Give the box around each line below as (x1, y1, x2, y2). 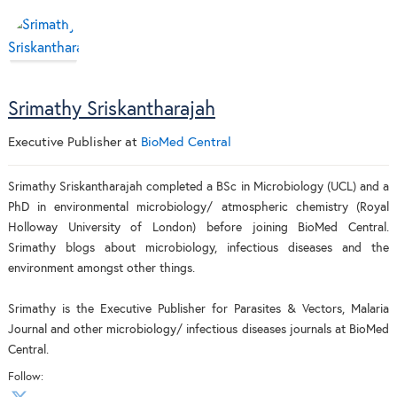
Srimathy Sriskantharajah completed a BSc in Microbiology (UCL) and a (7, 180, 390, 193)
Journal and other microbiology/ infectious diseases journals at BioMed (7, 323, 390, 336)
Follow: (7, 370, 43, 383)
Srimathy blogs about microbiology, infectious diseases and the (7, 241, 390, 254)
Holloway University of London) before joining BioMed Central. (7, 221, 390, 234)
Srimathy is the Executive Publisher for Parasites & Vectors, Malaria (7, 302, 390, 315)
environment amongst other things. (7, 261, 195, 275)
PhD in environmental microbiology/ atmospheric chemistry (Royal (7, 200, 390, 214)
